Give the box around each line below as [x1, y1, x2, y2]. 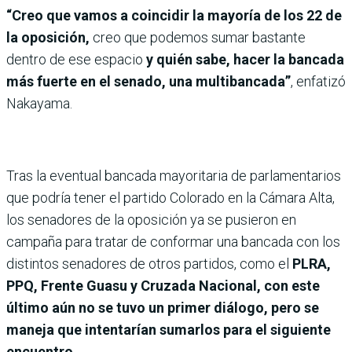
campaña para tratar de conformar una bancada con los [6, 233, 340, 250]
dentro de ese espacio [6, 50, 146, 68]
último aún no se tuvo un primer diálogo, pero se [6, 299, 319, 316]
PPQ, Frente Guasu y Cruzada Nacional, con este [6, 277, 320, 294]
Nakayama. [6, 94, 72, 112]
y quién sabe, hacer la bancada [146, 50, 344, 68]
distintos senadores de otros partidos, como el [6, 255, 292, 272]
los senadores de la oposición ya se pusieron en [6, 211, 296, 228]
